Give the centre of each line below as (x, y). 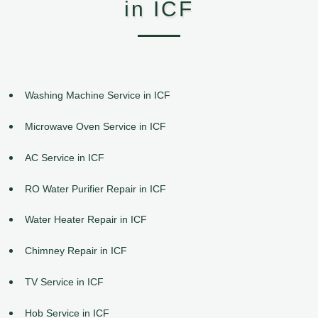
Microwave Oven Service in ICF (95, 126)
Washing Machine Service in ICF (98, 95)
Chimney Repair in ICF (76, 251)
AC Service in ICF (65, 157)
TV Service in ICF (64, 281)
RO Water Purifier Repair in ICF (95, 188)
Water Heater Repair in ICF (86, 220)
